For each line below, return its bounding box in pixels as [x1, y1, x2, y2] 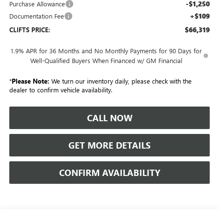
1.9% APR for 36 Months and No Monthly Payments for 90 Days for [10, 46, 202, 55]
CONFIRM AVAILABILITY [59, 166, 160, 178]
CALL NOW [87, 111, 132, 124]
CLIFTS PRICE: [9, 25, 50, 34]
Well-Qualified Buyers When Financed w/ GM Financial [30, 56, 182, 65]
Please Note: [11, 76, 49, 85]
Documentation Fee [9, 11, 64, 20]
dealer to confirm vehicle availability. [9, 85, 112, 94]
